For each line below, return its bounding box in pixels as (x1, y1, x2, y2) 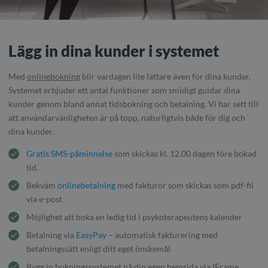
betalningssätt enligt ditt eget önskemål (26, 243, 170, 254)
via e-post (26, 194, 62, 205)
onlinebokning (27, 71, 80, 82)
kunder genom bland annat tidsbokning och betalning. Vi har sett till (8, 99, 258, 109)
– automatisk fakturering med (106, 230, 218, 240)
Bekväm (26, 180, 57, 191)
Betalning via (26, 230, 76, 240)
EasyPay (76, 230, 106, 240)
